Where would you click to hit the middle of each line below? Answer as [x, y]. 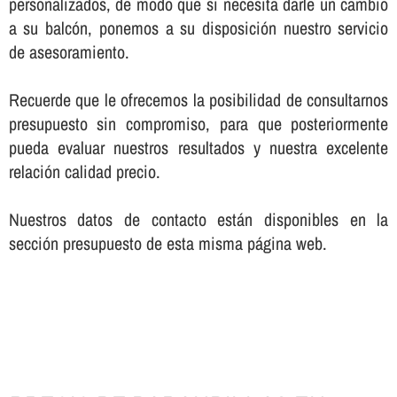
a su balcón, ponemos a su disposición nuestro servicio [198, 28]
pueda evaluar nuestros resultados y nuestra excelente [198, 148]
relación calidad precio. [84, 172]
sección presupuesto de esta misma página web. [167, 244]
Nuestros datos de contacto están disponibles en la [198, 220]
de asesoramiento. [69, 52]
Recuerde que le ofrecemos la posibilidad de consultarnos [198, 100]
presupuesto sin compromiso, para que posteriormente [198, 124]
